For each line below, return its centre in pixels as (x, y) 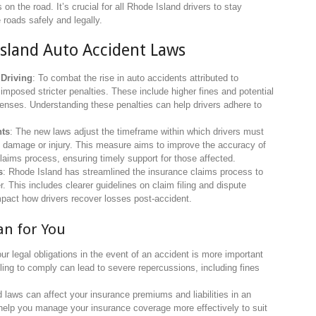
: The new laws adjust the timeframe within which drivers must (137, 131)
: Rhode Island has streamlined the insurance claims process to (133, 171)
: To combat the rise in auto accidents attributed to (135, 78)
